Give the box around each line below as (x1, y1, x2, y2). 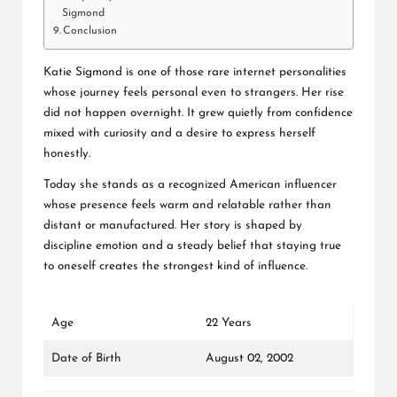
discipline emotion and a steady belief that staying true (43, 239, 341, 252)
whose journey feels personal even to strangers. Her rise (43, 86, 344, 98)
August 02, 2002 (206, 352, 293, 364)
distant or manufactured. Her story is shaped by (43, 219, 302, 231)
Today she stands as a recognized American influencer (43, 178, 337, 191)
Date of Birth (51, 352, 121, 364)
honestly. (43, 147, 90, 160)
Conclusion (63, 26, 118, 37)
